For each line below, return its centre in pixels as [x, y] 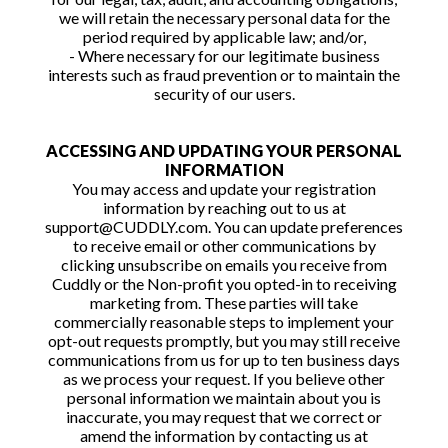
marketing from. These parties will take [224, 302]
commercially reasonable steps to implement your [224, 321]
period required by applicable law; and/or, [224, 36]
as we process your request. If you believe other [224, 378]
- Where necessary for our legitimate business [224, 55]
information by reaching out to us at [224, 207]
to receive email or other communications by [224, 245]
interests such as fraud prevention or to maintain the [224, 74]
